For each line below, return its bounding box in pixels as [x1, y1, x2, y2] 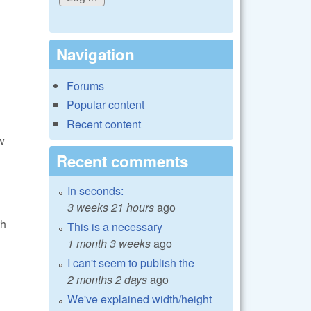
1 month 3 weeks [67, 235, 151, 251]
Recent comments [56, 149, 188, 172]
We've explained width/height [67, 290, 212, 307]
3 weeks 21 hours [67, 199, 154, 215]
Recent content [67, 115, 141, 132]
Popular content [67, 96, 144, 113]
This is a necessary [67, 218, 162, 235]
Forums [67, 78, 104, 94]
